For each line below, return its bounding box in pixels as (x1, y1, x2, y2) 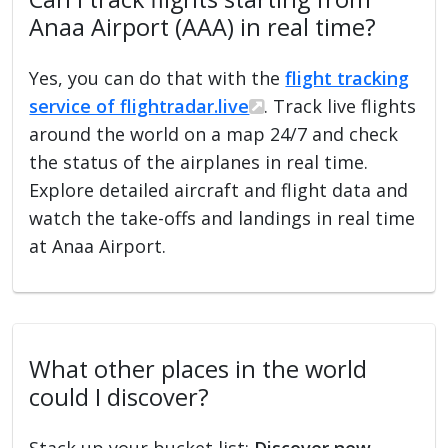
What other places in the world (29, 352, 368, 385)
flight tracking (285, 65, 410, 90)
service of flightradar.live (29, 93, 250, 118)
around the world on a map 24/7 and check (29, 121, 399, 146)
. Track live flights (264, 93, 417, 118)
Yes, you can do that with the (29, 65, 286, 90)
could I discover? (29, 380, 210, 413)
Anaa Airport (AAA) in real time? (29, 10, 377, 43)
